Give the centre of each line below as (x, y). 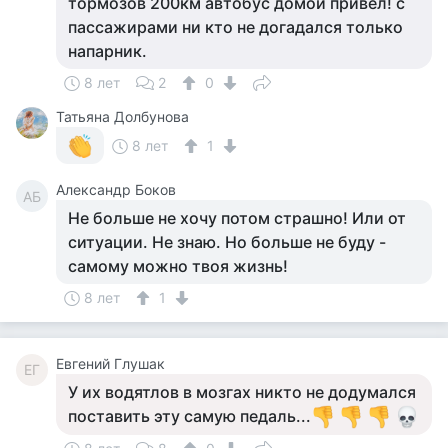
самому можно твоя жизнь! (178, 266)
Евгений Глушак (110, 363)
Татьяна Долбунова (122, 116)
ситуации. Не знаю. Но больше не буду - (227, 242)
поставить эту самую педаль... (189, 416)
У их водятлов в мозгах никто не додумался (242, 392)
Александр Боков (116, 189)
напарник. (107, 51)
